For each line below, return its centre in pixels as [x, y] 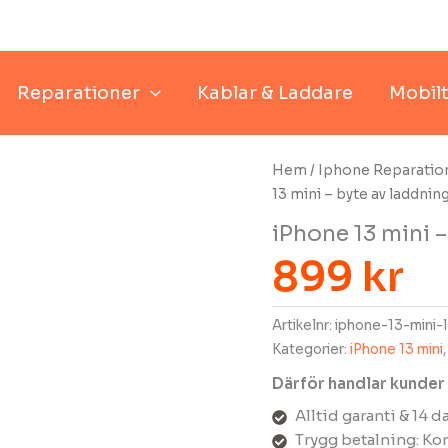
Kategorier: [311, 349]
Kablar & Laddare [274, 92]
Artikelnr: [303, 325]
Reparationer [79, 92]
